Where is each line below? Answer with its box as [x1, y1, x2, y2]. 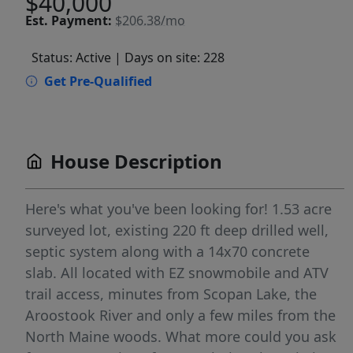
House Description [50, 148, 222, 175]
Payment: [51, 12, 112, 30]
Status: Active [32, 49, 111, 67]
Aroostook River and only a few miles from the [25, 306, 336, 325]
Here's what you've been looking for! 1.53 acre [25, 199, 332, 219]
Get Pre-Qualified [44, 72, 152, 91]
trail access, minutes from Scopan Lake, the [25, 284, 317, 304]
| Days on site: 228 [114, 49, 225, 67]
